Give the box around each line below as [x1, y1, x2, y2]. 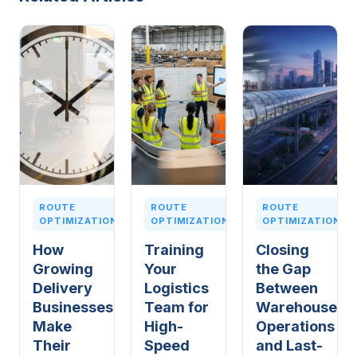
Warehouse [256, 299, 337, 316]
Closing [256, 241, 309, 258]
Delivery [33, 280, 92, 296]
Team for [144, 299, 209, 316]
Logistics [144, 280, 209, 296]
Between [256, 280, 318, 296]
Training [144, 241, 204, 258]
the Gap [256, 261, 311, 277]
